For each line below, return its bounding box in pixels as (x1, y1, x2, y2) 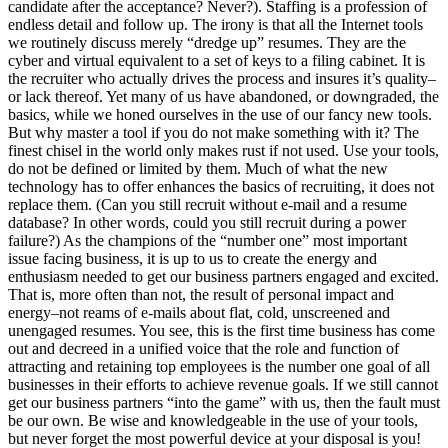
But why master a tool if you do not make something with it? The (8, 124, 419, 142)
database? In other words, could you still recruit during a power (8, 214, 406, 232)
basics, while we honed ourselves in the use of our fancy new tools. (8, 106, 432, 124)
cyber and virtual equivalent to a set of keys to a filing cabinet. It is (8, 52, 425, 70)
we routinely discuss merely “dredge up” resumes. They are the (8, 34, 406, 52)
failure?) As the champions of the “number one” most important (8, 232, 407, 250)
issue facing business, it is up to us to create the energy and (8, 250, 377, 268)
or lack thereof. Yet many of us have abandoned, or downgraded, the (8, 88, 439, 106)
